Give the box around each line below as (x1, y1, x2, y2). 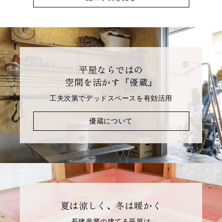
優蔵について (89, 116, 133, 125)
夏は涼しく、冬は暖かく (60, 198, 162, 212)
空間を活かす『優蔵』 (65, 75, 157, 88)
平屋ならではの (79, 62, 143, 76)
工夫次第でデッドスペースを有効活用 (50, 94, 172, 102)
